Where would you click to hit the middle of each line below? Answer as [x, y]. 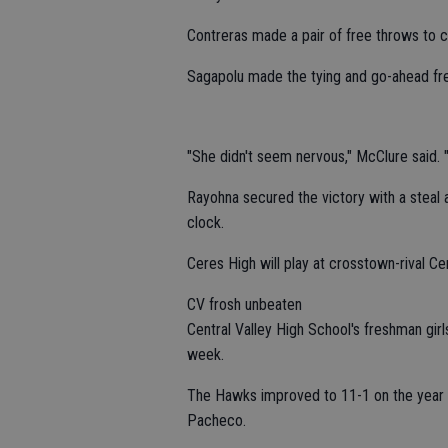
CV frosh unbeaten [244, 304]
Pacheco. [216, 420]
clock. [205, 222]
